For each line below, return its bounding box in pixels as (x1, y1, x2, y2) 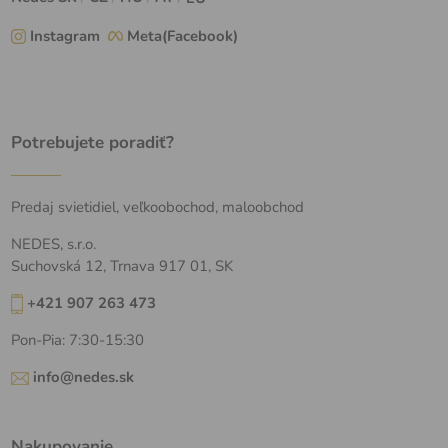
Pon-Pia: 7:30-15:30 (11, 330, 145, 351)
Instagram (30, 26, 101, 47)
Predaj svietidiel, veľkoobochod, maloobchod (11, 196, 305, 217)
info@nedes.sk (33, 367, 135, 388)
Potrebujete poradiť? (11, 130, 175, 154)
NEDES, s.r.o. (11, 233, 97, 254)
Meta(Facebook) (127, 26, 239, 47)
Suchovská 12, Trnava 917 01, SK (11, 255, 234, 276)
